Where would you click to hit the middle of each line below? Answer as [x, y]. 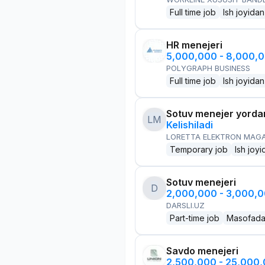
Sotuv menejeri [201, 182]
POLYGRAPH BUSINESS [208, 68]
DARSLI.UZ [185, 205]
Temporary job [199, 149]
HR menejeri [194, 45]
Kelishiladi [190, 125]
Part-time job [195, 218]
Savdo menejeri [202, 251]
